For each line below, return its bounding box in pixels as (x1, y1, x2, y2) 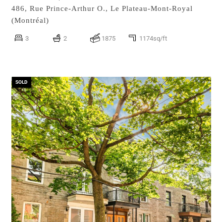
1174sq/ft (139, 35, 167, 42)
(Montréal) (11, 16, 49, 25)
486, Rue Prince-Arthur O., (11, 4, 111, 13)
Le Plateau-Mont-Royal (111, 4, 193, 13)
